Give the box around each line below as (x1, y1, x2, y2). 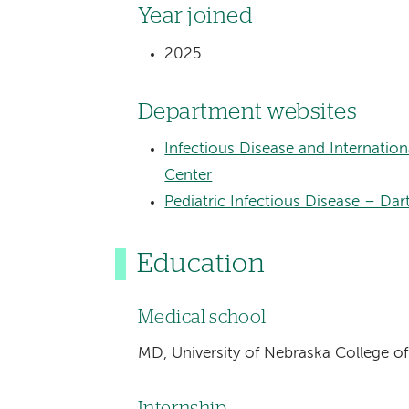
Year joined (137, 5, 254, 28)
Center (164, 168, 213, 184)
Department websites (137, 100, 358, 123)
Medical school (137, 309, 267, 328)
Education (137, 250, 266, 278)
